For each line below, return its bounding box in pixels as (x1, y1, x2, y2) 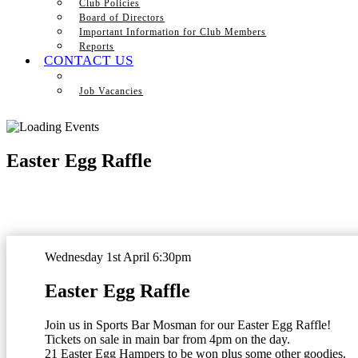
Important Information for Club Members (79, 26, 267, 38)
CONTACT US (44, 53, 133, 68)
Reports (79, 41, 115, 52)
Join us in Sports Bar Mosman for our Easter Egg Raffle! (45, 317, 331, 332)
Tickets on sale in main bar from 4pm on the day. (45, 332, 290, 346)
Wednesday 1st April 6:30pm (45, 249, 191, 264)
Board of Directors (79, 12, 165, 23)
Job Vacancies (79, 86, 144, 97)
